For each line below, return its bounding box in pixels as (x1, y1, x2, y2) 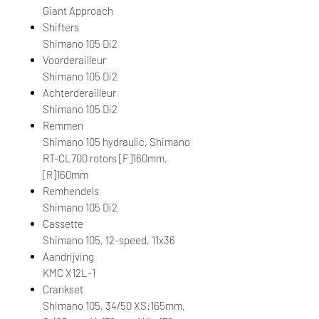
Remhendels (43, 184, 99, 197)
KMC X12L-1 (43, 266, 95, 279)
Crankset (43, 282, 83, 296)
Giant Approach (43, 4, 113, 17)
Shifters (43, 20, 79, 33)
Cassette (43, 216, 83, 230)
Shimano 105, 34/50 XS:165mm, (43, 298, 185, 312)
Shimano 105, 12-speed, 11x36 (43, 233, 175, 246)
